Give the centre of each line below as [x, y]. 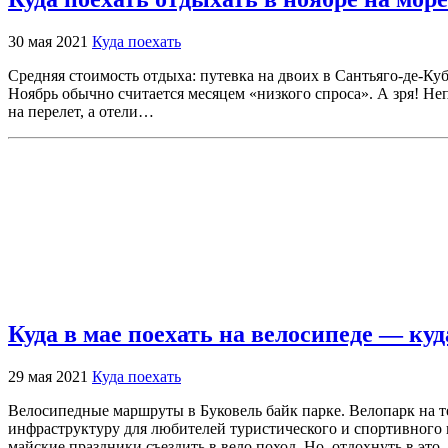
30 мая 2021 [50, 41]
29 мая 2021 [50, 376]
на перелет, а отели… [81, 111]
